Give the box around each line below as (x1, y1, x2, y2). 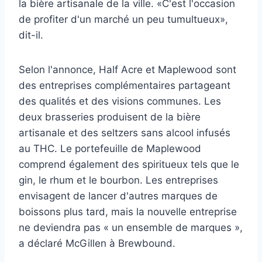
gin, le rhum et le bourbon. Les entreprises (19, 174, 218, 187)
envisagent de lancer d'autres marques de (19, 190, 218, 202)
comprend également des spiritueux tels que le (19, 158, 239, 171)
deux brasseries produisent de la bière (19, 111, 201, 123)
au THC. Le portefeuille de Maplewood (19, 143, 201, 155)
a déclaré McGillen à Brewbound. (19, 237, 175, 250)
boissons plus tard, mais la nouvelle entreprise (19, 206, 237, 218)
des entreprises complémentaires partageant (19, 80, 230, 92)
